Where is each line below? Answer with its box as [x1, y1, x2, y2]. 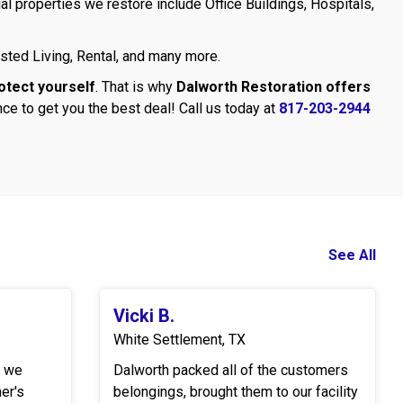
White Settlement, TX [113, 331, 246, 348]
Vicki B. [113, 305, 175, 327]
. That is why [95, 78, 176, 95]
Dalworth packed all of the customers [113, 362, 348, 379]
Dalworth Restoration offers [176, 78, 371, 95]
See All [328, 246, 376, 264]
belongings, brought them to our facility [113, 383, 358, 400]
